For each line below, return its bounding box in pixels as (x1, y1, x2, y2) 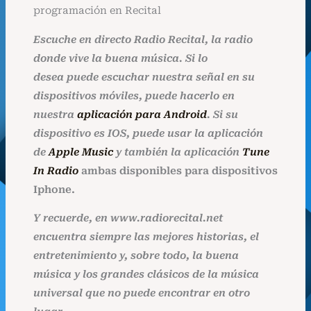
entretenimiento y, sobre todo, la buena (33, 249, 239, 262)
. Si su (206, 108, 238, 121)
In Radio (33, 164, 78, 177)
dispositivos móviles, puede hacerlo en (33, 89, 235, 102)
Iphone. (33, 183, 75, 196)
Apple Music (48, 145, 113, 158)
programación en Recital (33, 4, 161, 17)
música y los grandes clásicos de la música (33, 268, 259, 281)
